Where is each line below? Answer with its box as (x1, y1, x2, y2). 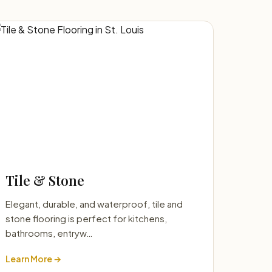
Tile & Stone (5, 171, 84, 189)
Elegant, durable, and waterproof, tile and (5, 198, 183, 209)
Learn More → (5, 253, 61, 264)
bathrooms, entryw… (5, 227, 93, 239)
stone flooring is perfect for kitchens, (5, 212, 167, 224)
